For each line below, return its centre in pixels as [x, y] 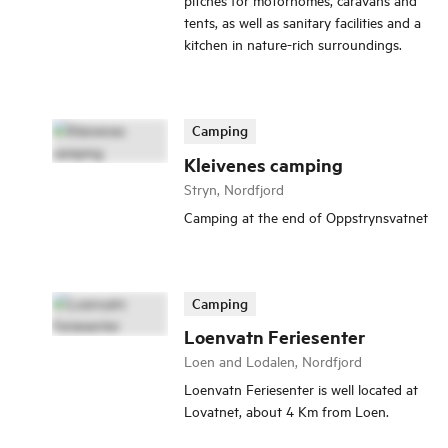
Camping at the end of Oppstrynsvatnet [306, 216]
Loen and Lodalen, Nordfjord [273, 361]
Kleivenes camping [263, 164]
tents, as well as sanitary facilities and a [302, 22]
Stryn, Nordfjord [234, 188]
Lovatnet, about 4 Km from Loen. [286, 411]
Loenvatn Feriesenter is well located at [301, 389]
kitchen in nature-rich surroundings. [293, 44]
